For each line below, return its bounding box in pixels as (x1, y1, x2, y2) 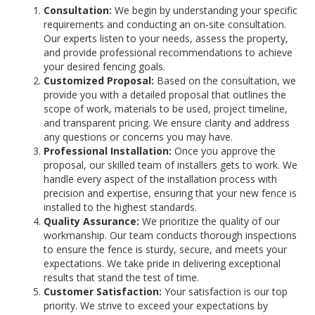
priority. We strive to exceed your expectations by (43, 299, 268, 312)
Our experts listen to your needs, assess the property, (43, 32, 288, 45)
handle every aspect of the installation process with (43, 172, 277, 186)
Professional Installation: (43, 144, 174, 157)
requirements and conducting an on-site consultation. (43, 18, 286, 31)
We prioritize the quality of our (139, 214, 280, 228)
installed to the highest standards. (43, 200, 197, 214)
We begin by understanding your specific (114, 4, 297, 17)
